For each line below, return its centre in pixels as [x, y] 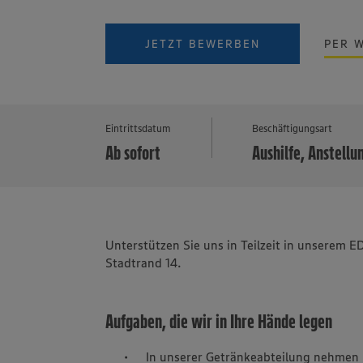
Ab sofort [133, 153]
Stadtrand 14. [144, 263]
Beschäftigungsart [293, 128]
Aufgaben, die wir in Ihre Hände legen [219, 321]
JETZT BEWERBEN [203, 44]
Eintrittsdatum [139, 128]
